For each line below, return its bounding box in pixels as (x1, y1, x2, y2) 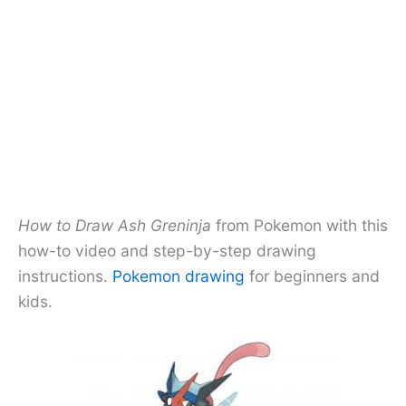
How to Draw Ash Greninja (18, 215, 211, 235)
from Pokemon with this (211, 215, 388, 235)
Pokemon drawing (112, 266, 245, 285)
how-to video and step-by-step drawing (18, 240, 316, 260)
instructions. (18, 266, 112, 285)
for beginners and (245, 266, 380, 285)
